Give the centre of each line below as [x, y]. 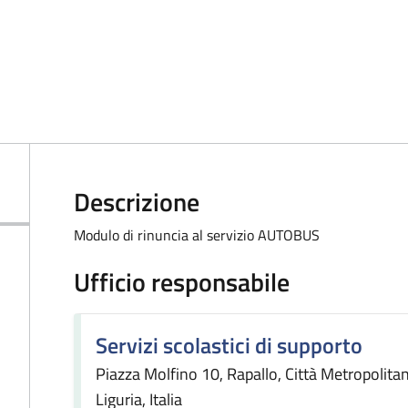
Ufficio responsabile [182, 282]
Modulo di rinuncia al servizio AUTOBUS [197, 235]
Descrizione [137, 202]
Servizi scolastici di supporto [229, 345]
